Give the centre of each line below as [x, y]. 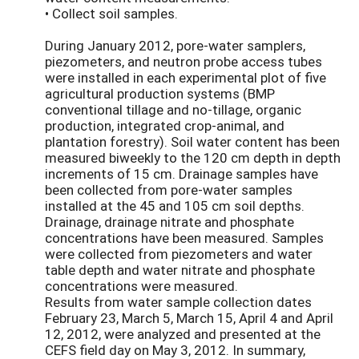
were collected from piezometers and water [179, 253]
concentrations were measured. [141, 285]
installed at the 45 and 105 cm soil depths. [175, 205]
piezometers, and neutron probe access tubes [184, 61]
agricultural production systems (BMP [160, 93]
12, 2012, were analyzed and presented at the [183, 333]
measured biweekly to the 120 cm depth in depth [193, 157]
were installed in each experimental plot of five [186, 77]
